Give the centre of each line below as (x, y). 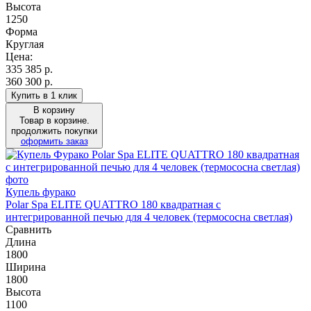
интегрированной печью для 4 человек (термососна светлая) (149, 217)
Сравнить (28, 229)
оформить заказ (54, 141)
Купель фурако (41, 192)
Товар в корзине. (54, 120)
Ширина (26, 267)
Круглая (25, 44)
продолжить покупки (54, 131)
